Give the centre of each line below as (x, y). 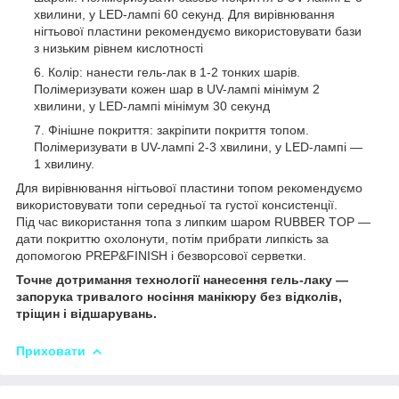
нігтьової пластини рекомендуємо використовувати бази (198, 31)
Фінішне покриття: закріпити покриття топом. (179, 130)
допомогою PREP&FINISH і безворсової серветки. (161, 255)
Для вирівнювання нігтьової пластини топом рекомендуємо (189, 187)
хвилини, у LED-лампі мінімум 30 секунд (152, 106)
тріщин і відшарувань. (86, 313)
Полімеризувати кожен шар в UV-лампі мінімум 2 (177, 89)
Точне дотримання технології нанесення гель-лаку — (182, 279)
